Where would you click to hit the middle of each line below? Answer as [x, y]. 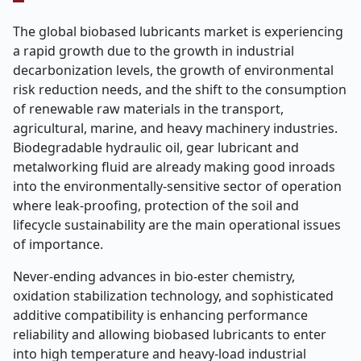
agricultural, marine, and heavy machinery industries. [175, 128]
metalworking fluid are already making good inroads [174, 167]
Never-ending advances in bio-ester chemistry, [154, 276]
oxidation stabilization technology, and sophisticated [173, 296]
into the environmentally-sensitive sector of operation [177, 186]
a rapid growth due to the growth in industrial [154, 51]
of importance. [58, 244]
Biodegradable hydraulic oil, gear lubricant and [156, 147]
